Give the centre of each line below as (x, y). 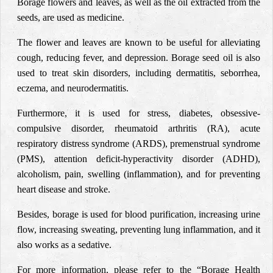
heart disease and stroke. (64, 189)
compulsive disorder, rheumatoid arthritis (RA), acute (139, 128)
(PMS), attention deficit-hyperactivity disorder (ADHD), (139, 159)
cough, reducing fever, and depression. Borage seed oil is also (139, 58)
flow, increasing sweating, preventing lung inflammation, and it (139, 229)
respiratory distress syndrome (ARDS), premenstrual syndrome (139, 144)
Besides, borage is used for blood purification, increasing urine (139, 214)
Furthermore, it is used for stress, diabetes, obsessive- (139, 113)
